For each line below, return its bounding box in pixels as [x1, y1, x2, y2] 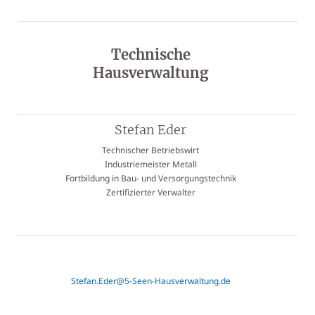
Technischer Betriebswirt [102, 144, 199, 156]
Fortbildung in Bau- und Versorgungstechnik [65, 172, 236, 184]
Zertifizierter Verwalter [105, 186, 195, 198]
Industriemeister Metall [104, 158, 197, 170]
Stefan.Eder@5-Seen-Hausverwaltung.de [70, 275, 231, 287]
